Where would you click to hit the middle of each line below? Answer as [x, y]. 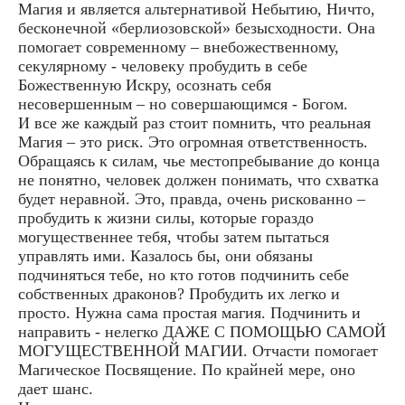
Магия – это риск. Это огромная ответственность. [193, 142]
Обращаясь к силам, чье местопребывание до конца [199, 161]
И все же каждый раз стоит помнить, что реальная [194, 123]
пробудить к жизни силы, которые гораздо [166, 218]
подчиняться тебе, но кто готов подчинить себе [184, 275]
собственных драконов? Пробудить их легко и [179, 294]
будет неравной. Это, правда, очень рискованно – [192, 199]
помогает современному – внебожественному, [179, 47]
